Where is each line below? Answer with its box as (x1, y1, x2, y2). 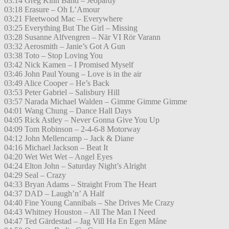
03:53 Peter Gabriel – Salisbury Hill (4, 88, 120, 97)
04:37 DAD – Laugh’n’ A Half (4, 189, 104, 198)
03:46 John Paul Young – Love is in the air (4, 70, 142, 79)
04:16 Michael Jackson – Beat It (4, 143, 108, 152)
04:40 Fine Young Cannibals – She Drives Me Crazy (4, 198, 174, 208)
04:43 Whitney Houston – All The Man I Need (4, 208, 155, 217)
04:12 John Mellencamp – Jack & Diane (4, 134, 134, 143)
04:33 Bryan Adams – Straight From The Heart (4, 180, 156, 189)
